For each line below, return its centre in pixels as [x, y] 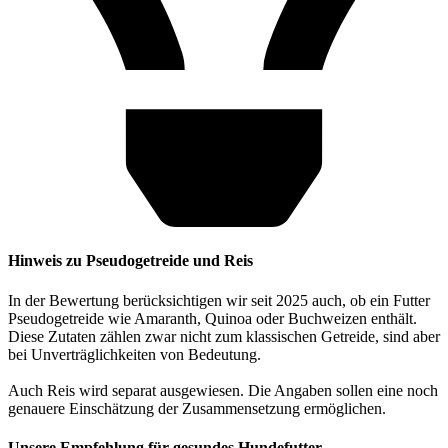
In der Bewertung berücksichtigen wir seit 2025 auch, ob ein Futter [219, 300]
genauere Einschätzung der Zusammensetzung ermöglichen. [197, 408]
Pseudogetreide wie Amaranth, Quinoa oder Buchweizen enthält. [212, 318]
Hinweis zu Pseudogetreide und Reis [130, 261]
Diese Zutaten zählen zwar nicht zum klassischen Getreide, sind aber [224, 336]
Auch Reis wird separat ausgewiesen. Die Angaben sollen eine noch [223, 390]
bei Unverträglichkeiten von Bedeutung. [134, 354]
